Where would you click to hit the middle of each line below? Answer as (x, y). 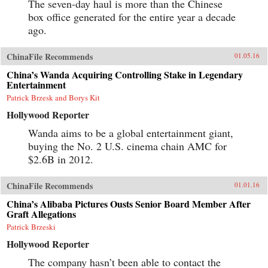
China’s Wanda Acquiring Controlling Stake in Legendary (125, 74)
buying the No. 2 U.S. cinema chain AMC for (127, 146)
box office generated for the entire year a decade (132, 16)
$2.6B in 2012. (61, 159)
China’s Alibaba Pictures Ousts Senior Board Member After (129, 203)
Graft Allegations (41, 214)
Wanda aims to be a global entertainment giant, (131, 133)
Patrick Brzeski (31, 226)
